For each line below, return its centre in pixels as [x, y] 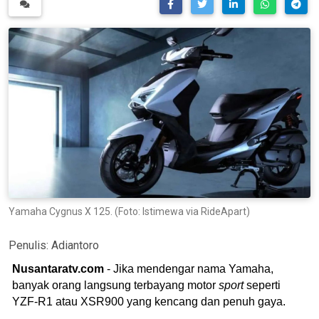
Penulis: [30, 245]
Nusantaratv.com [58, 268]
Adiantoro [75, 245]
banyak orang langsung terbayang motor [115, 285]
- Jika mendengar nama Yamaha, [189, 268]
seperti [262, 285]
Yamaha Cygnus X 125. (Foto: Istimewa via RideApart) [129, 211]
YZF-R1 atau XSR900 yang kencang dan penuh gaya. [149, 301]
